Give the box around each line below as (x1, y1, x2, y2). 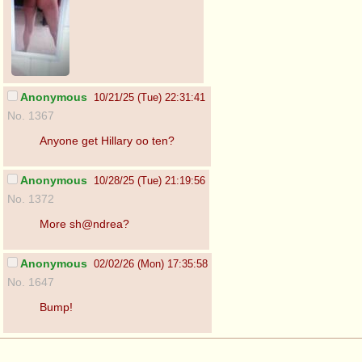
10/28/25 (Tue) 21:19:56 (94, 175, 205, 187)
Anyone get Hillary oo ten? (40, 134, 175, 148)
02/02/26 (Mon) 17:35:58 (94, 258, 208, 270)
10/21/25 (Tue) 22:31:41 (94, 91, 205, 103)
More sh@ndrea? (40, 217, 129, 231)
